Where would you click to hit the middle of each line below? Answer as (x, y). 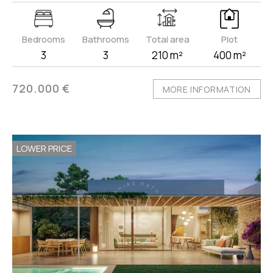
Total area (167, 39)
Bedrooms (43, 39)
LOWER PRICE (44, 148)
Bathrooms (105, 39)
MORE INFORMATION (207, 89)
